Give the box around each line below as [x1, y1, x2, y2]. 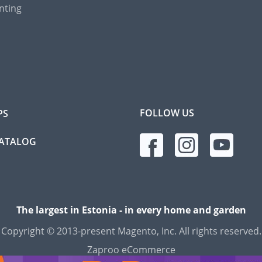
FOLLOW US [140, 106, 194, 119]
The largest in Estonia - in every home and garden [16, 204, 246, 216]
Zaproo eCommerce [87, 243, 175, 256]
